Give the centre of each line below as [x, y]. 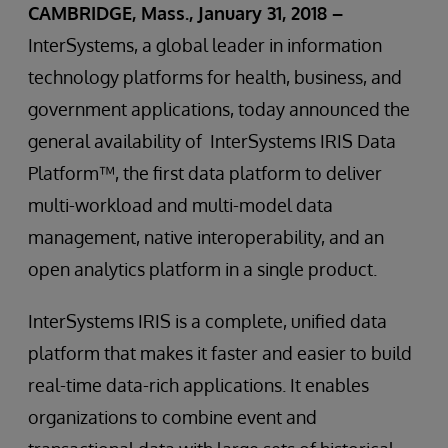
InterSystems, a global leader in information [205, 45]
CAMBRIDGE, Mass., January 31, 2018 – [185, 13]
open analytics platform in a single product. [202, 269]
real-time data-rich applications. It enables [198, 385]
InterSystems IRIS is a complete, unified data [207, 321]
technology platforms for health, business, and [215, 77]
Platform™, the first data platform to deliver [205, 173]
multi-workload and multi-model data [180, 205]
